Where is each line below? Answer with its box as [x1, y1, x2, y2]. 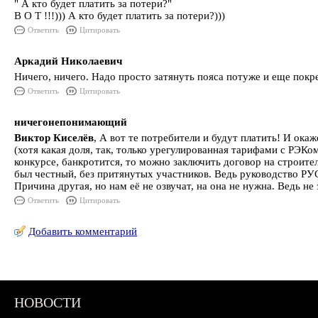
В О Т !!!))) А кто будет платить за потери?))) [14, 10, 225, 21]
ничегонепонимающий [14, 116, 127, 128]
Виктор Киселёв [14, 132, 94, 143]
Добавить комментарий [28, 226, 137, 237]
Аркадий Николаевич [14, 55, 122, 67]
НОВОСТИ [14, 295, 81, 310]
